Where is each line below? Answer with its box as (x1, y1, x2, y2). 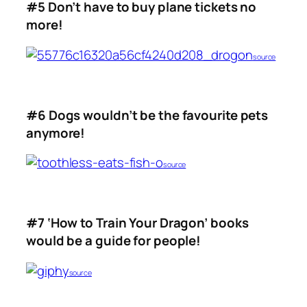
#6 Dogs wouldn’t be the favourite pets (26, 106, 269, 124)
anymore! (26, 123, 86, 142)
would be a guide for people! (26, 232, 201, 250)
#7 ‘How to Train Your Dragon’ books (26, 214, 249, 232)
